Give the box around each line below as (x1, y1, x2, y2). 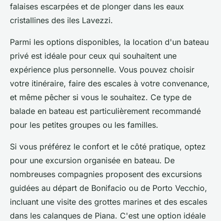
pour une (10, 155, 45, 166)
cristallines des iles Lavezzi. (10, 15, 113, 26)
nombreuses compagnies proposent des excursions (10, 169, 202, 180)
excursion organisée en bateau (45, 155, 159, 166)
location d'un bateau (133, 37, 209, 47)
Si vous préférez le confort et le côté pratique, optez (10, 142, 206, 152)
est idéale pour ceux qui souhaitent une (29, 51, 177, 61)
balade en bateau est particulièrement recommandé (10, 106, 201, 116)
